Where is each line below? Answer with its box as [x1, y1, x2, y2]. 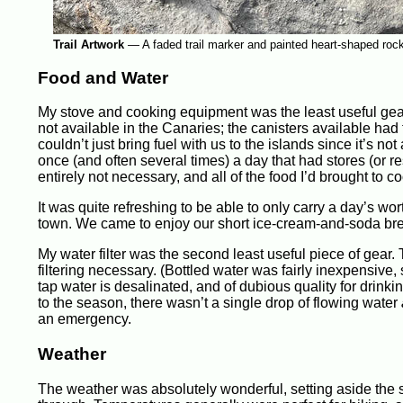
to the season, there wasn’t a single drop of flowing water [38, 295, 401, 311]
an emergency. [38, 311, 131, 327]
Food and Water [38, 67, 168, 87]
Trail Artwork [52, 37, 124, 51]
